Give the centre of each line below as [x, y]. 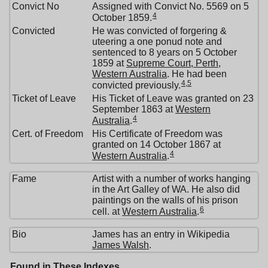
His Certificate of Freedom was [157, 134]
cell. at [107, 211]
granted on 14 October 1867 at [156, 145]
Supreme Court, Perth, [173, 63]
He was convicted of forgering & [159, 31]
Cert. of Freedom [48, 134]
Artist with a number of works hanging [171, 179]
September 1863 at [134, 109]
